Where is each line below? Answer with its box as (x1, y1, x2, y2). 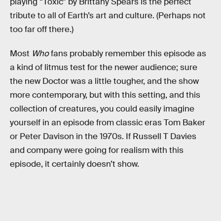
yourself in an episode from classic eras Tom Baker (10, 117, 205, 128)
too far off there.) (10, 24, 74, 35)
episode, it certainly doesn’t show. (10, 159, 139, 170)
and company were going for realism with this (10, 145, 184, 156)
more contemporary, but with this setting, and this (10, 90, 200, 101)
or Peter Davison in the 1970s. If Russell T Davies (10, 131, 196, 142)
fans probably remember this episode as (49, 48, 206, 59)
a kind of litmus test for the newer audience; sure (10, 62, 197, 73)
